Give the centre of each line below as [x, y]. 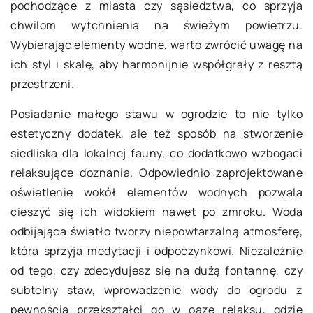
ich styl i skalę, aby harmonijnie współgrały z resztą [156, 64]
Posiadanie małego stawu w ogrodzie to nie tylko [156, 114]
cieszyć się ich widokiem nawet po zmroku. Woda [156, 212]
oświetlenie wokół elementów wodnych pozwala [156, 192]
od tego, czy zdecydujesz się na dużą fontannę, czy [156, 270]
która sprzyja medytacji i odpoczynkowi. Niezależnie [156, 251]
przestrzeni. [42, 84]
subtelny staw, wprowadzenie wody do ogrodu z [156, 290]
